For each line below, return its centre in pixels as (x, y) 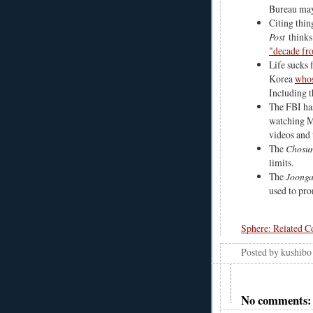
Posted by (261, 252)
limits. (281, 163)
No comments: (276, 300)
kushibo (296, 252)
